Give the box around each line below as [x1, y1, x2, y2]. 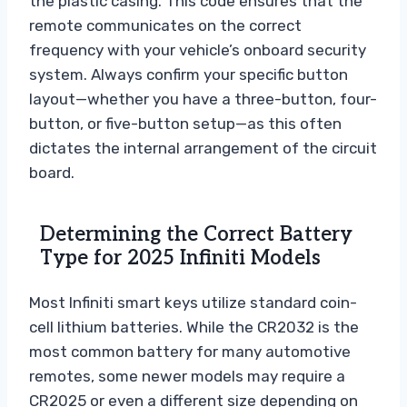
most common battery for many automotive [29, 342, 351, 361]
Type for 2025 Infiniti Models [40, 245, 321, 270]
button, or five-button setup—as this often [29, 114, 342, 133]
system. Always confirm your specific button [29, 65, 348, 84]
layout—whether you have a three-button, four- [29, 89, 377, 108]
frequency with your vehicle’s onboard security [29, 40, 366, 59]
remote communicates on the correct [29, 15, 302, 35]
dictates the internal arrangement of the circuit [29, 138, 377, 157]
